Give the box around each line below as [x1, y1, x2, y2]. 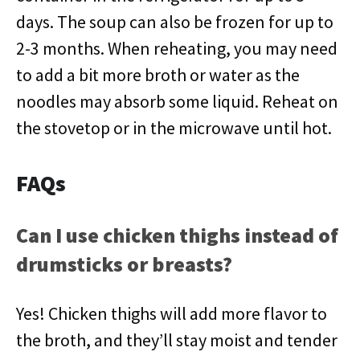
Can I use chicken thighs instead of [16, 222, 338, 248]
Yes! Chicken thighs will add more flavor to [16, 302, 327, 325]
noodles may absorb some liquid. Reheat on [16, 90, 338, 112]
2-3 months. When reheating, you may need [16, 37, 337, 59]
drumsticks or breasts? [16, 251, 232, 277]
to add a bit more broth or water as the [16, 63, 300, 86]
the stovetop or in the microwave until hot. [16, 117, 332, 139]
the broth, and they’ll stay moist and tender [16, 329, 337, 351]
